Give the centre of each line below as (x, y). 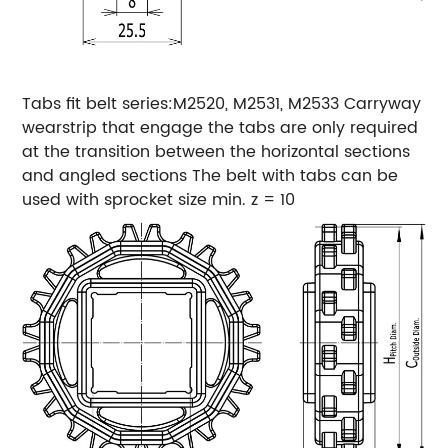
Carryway (383, 104)
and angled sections (105, 176)
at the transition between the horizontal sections (216, 152)
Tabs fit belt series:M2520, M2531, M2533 (181, 104)
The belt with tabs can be (295, 176)
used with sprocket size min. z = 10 (159, 200)
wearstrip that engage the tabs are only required (220, 128)
